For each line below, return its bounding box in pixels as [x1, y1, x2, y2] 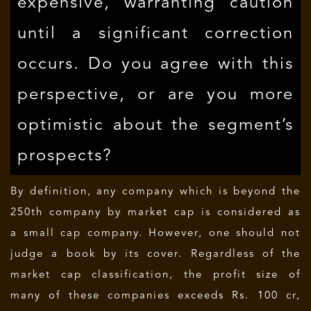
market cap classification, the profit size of [10, 270, 301, 280]
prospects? [17, 148, 112, 165]
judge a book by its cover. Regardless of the [10, 249, 301, 260]
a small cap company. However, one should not [10, 228, 301, 239]
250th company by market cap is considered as [10, 208, 301, 218]
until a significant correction [17, 26, 294, 42]
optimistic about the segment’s [17, 117, 294, 134]
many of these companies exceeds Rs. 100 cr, [10, 291, 301, 301]
